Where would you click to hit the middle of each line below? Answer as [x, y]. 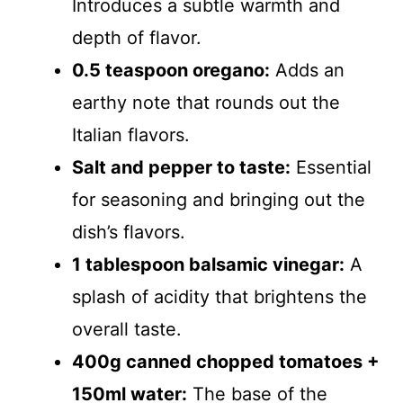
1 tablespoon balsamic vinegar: [208, 264]
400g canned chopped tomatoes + [226, 361]
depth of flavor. [137, 37]
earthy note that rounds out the [206, 102]
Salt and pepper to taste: [181, 167]
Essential [331, 167]
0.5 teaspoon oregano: [171, 70]
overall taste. [127, 329]
